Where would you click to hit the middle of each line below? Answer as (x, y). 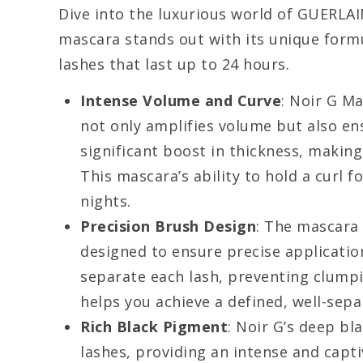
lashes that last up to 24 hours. (174, 64)
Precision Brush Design (168, 226)
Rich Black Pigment (154, 327)
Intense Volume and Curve (181, 101)
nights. (106, 201)
